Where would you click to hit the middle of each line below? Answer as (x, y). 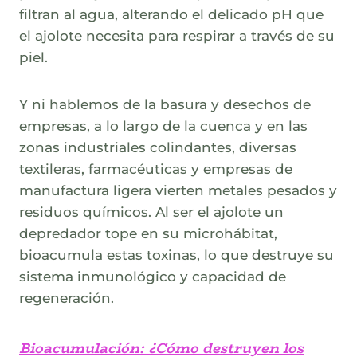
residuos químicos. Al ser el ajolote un (151, 212)
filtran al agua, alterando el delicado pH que (171, 15)
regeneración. (67, 298)
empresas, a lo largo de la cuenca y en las (163, 126)
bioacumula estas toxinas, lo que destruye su (177, 255)
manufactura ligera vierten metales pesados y (178, 191)
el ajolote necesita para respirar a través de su (177, 36)
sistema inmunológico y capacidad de (153, 277)
